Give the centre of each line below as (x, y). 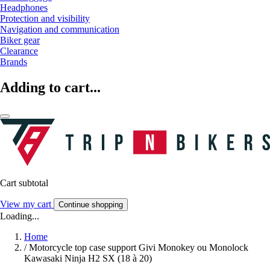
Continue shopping (91, 205)
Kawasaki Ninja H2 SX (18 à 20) (88, 259)
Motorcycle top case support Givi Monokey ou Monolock (139, 248)
